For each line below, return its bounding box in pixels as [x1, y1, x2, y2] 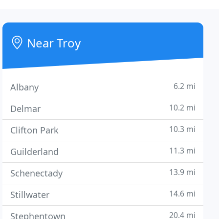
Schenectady [10, 167, 63, 179]
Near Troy [24, 35, 81, 51]
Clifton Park [10, 124, 59, 136]
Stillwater [10, 189, 50, 200]
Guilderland [10, 146, 59, 157]
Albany [10, 81, 39, 93]
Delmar [10, 103, 41, 114]
